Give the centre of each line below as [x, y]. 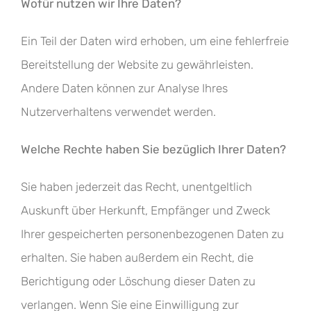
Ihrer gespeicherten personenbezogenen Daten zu [152, 234]
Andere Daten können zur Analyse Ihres [124, 88]
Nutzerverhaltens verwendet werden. [118, 112]
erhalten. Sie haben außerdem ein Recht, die [137, 258]
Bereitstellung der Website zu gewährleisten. [137, 65]
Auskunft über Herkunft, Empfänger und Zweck [145, 210]
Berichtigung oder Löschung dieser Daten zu [138, 281]
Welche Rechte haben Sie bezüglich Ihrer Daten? [153, 149]
